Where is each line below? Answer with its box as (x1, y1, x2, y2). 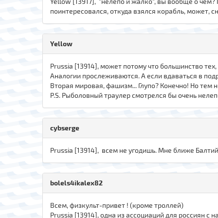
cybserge (50, 123, 79, 132)
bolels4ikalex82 (50, 178, 103, 187)
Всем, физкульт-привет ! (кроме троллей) (50, 200, 183, 209)
